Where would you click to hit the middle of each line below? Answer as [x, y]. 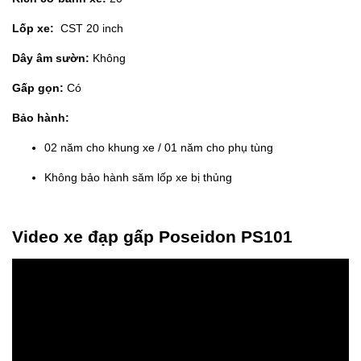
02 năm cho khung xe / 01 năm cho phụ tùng [159, 147]
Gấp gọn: [38, 87]
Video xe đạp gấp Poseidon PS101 [152, 236]
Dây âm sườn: [51, 58]
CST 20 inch [89, 28]
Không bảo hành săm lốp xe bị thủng [138, 177]
